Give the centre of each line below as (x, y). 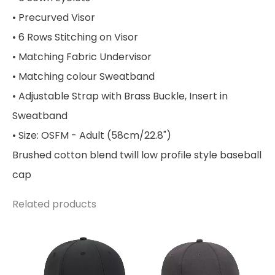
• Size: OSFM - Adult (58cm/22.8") (92, 135)
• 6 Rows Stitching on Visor (75, 37)
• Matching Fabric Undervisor (82, 56)
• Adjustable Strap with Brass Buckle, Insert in (120, 96)
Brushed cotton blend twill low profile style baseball (137, 155)
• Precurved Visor (54, 17)
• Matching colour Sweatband (83, 76)
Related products (54, 204)
